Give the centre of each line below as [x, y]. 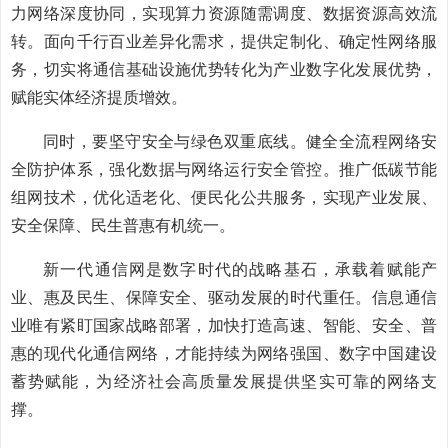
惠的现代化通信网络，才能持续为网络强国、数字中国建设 [224, 353]
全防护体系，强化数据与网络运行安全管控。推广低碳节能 [224, 169]
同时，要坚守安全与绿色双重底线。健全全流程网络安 [240, 141]
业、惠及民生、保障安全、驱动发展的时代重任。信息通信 [224, 297]
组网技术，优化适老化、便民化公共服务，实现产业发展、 [224, 197]
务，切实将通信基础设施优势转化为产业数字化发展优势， [224, 69]
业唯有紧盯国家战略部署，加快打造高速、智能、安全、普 [224, 325]
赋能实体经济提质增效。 [99, 97]
